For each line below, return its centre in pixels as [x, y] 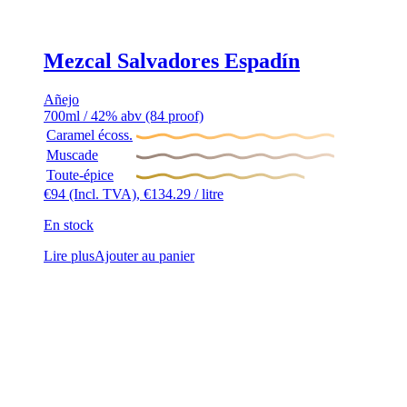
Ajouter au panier [144, 256]
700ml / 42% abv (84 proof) [124, 116]
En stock [69, 225]
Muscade [72, 155]
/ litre [207, 194]
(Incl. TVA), [106, 194]
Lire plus [69, 256]
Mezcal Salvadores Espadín [172, 61]
